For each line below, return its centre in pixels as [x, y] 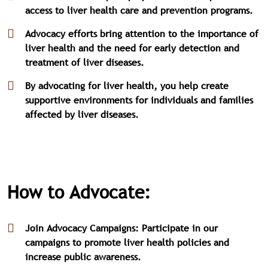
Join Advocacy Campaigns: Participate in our [121, 228]
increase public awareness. [83, 257]
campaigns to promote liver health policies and [127, 242]
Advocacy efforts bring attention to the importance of [142, 33]
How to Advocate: [79, 192]
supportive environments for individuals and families [139, 100]
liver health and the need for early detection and [132, 48]
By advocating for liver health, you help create [127, 86]
